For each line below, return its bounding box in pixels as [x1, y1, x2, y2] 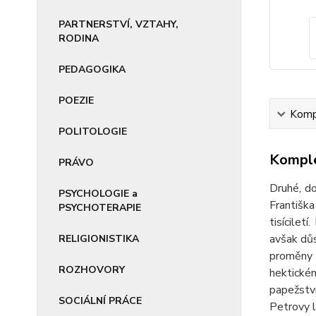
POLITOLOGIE [59, 125, 127, 138]
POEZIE [59, 94, 94, 107]
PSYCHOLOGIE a [59, 187, 138, 200]
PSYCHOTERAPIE [59, 201, 141, 214]
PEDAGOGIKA [59, 63, 126, 76]
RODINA [59, 32, 99, 45]
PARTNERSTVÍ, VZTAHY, [59, 18, 178, 31]
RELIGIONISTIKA [59, 232, 139, 245]
